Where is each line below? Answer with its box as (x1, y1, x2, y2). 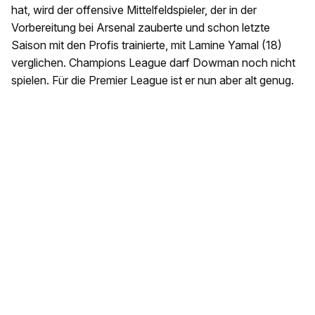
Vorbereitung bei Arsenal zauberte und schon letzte (11, 20, 270, 34)
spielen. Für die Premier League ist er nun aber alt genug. (11, 72, 294, 87)
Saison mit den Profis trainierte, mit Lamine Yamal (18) (11, 37, 282, 52)
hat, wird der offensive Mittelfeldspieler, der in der (11, 2, 257, 17)
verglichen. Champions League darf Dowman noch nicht (11, 55, 295, 70)
